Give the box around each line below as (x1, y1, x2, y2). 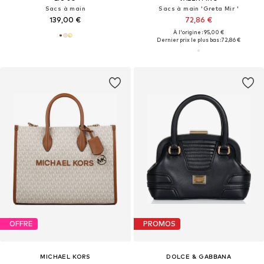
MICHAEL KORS (40, 252, 91, 260)
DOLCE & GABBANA (166, 252, 232, 260)
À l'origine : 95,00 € (173, 28, 225, 35)
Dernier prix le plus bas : (157, 36, 222, 43)
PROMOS (143, 219, 176, 229)
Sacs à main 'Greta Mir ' (159, 4, 239, 12)
